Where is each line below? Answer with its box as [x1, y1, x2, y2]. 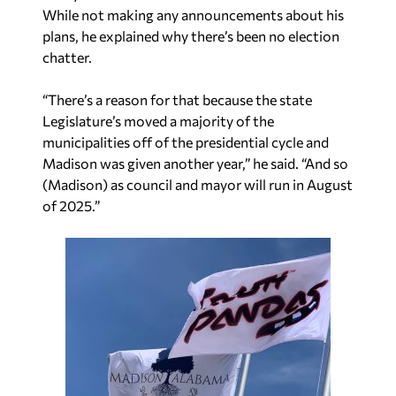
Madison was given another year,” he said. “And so [42, 155, 348, 172]
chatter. [42, 49, 92, 66]
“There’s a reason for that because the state [42, 91, 312, 109]
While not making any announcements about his [42, 6, 344, 24]
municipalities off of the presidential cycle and [42, 133, 329, 151]
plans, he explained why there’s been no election [42, 27, 339, 45]
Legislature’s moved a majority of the [42, 112, 274, 130]
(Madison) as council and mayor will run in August [42, 176, 353, 194]
